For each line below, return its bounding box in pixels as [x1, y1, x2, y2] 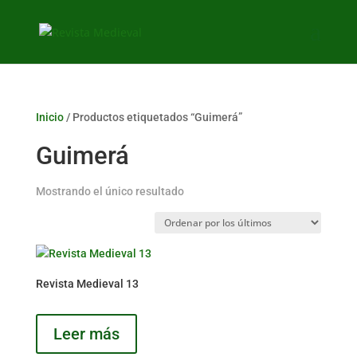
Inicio [35, 111, 64, 124]
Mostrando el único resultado [35, 185, 184, 198]
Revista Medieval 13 [35, 277, 139, 290]
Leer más [53, 324, 120, 343]
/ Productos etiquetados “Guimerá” [63, 111, 242, 124]
